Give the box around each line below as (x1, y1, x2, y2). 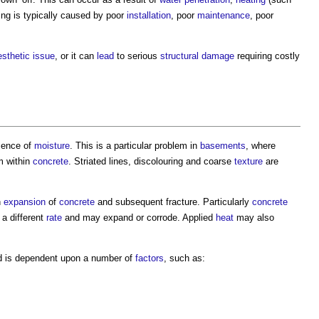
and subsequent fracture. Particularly (95, 196, 252, 207)
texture (234, 155, 263, 167)
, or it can (55, 50, 97, 61)
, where (246, 140, 276, 151)
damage (202, 50, 234, 61)
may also (234, 211, 274, 223)
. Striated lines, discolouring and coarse (68, 155, 234, 167)
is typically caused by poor (11, 9, 127, 21)
